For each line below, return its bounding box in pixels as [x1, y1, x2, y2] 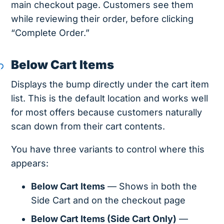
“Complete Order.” [11, 27, 90, 38]
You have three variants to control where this [11, 144, 205, 155]
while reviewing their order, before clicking [11, 13, 194, 24]
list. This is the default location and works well [11, 93, 208, 104]
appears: [11, 158, 49, 169]
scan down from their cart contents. [11, 121, 165, 132]
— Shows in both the [105, 181, 197, 192]
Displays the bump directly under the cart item [11, 79, 209, 90]
